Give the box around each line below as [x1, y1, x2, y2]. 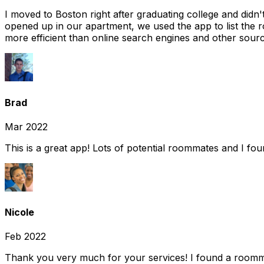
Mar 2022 [5, 120, 48, 133]
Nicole [5, 206, 34, 219]
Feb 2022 [5, 230, 46, 243]
